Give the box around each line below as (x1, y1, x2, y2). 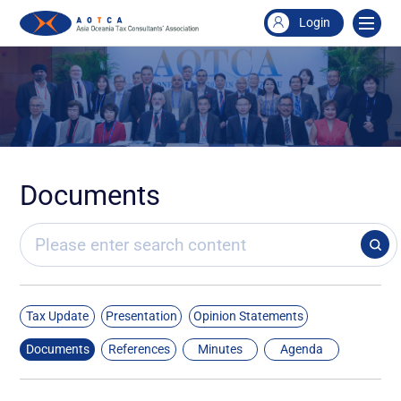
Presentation (106, 309, 178, 324)
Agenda (280, 342, 324, 357)
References (107, 342, 170, 357)
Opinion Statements (192, 309, 303, 324)
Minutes (198, 342, 243, 357)
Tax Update (26, 309, 90, 324)
